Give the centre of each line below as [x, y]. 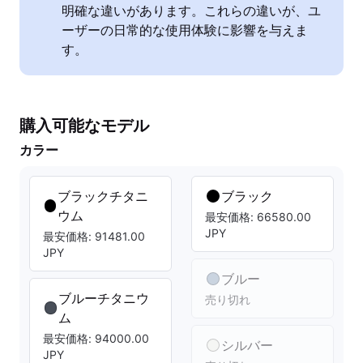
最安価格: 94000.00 [96, 338]
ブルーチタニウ [104, 298]
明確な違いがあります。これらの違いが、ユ [191, 11]
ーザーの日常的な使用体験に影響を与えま [185, 30]
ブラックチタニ [103, 196]
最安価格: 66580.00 [258, 217]
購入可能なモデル [84, 126]
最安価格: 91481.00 [94, 236]
